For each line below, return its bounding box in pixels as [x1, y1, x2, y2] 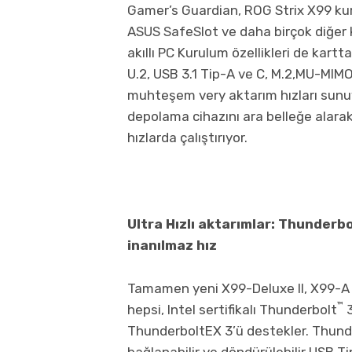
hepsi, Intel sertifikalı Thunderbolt [127, 301, 337, 317]
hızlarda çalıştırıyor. [127, 129, 247, 145]
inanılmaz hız [127, 236, 217, 253]
